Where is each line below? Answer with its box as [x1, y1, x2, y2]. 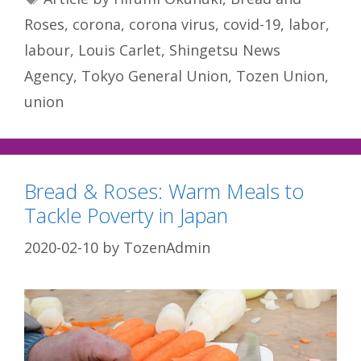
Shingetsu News [169, 39, 280, 60]
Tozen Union [236, 65, 325, 85]
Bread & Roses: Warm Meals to [24, 176, 304, 205]
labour [24, 39, 70, 60]
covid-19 [223, 14, 280, 34]
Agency [24, 65, 73, 85]
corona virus [129, 14, 215, 34]
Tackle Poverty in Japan [24, 201, 228, 229]
